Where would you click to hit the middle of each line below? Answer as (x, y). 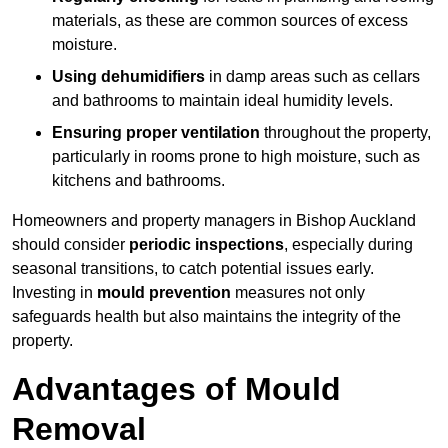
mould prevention (164, 293)
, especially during (348, 245)
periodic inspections (206, 245)
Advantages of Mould (176, 389)
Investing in (54, 293)
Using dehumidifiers (128, 77)
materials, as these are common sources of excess (230, 21)
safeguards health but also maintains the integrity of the (206, 317)
